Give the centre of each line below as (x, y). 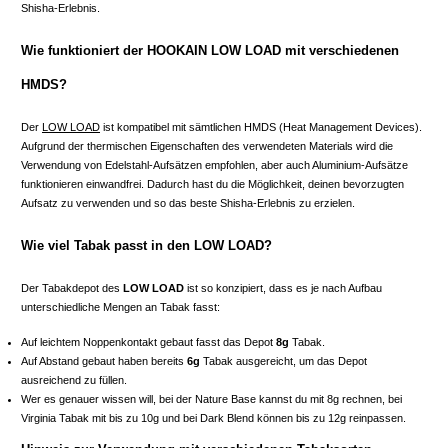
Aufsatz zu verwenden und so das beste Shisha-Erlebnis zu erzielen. (188, 203)
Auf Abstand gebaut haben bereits (104, 361)
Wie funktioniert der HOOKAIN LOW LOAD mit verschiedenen (210, 51)
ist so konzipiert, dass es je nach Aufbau (283, 288)
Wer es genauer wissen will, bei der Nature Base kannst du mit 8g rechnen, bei (211, 399)
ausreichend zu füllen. (74, 380)
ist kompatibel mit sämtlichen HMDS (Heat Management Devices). (261, 127)
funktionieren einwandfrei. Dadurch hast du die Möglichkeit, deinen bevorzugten (212, 184)
